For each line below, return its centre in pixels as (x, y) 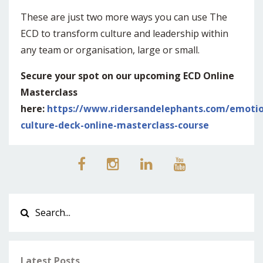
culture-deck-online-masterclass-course (115, 125)
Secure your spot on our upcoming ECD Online (127, 76)
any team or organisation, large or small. (112, 50)
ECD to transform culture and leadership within (124, 34)
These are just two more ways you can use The (124, 17)
